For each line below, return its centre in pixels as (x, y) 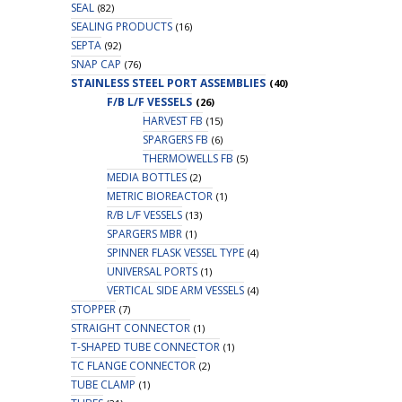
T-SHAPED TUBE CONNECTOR (145, 346)
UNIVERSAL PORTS (152, 271)
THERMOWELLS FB (188, 158)
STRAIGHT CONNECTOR (130, 328)
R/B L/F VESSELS (144, 214)
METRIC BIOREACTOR (159, 196)
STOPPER (93, 309)
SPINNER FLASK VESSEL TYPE (175, 252)
